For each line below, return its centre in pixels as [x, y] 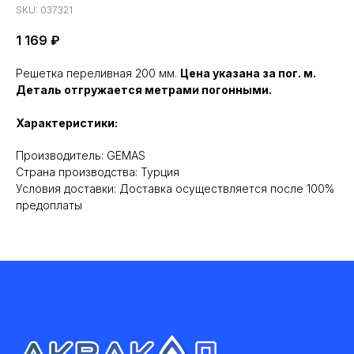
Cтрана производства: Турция [98, 172]
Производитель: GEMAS [81, 155]
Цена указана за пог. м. [248, 73]
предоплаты [49, 205]
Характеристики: [67, 123]
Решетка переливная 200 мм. [98, 73]
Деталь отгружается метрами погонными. [144, 90]
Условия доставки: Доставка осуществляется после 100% [175, 188]
